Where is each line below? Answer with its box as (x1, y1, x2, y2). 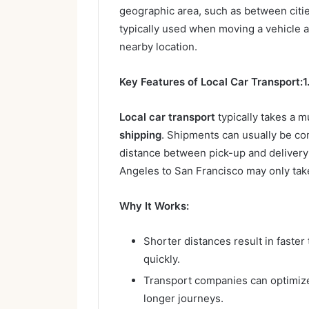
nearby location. (119, 39, 197, 53)
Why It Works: (119, 199, 189, 212)
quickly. (143, 252, 180, 266)
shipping (119, 128, 161, 141)
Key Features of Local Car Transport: (119, 74, 303, 88)
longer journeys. (143, 291, 223, 305)
